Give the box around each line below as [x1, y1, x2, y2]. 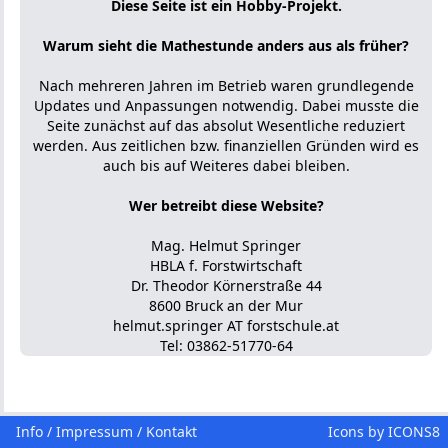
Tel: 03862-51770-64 [159, 336, 293, 355]
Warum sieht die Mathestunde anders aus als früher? [43, 36, 409, 55]
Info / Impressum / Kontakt [16, 422, 197, 441]
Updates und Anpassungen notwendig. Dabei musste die [33, 96, 419, 115]
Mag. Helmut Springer [151, 236, 301, 255]
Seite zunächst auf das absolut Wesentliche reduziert [47, 116, 405, 135]
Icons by [328, 422, 388, 441]
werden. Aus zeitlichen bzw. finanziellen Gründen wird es [33, 136, 419, 155]
